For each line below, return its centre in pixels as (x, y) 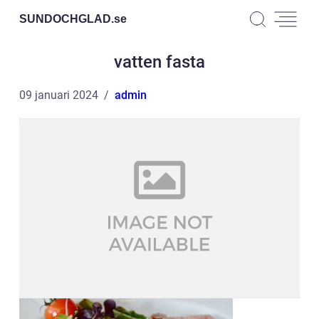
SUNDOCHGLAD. (67, 19)
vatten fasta (159, 62)
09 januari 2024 (59, 95)
